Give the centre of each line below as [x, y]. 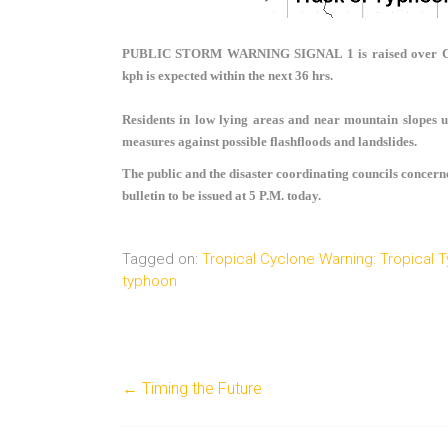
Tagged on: [162, 259]
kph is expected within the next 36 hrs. [229, 76]
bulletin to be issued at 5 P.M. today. [221, 196]
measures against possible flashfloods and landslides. [271, 142]
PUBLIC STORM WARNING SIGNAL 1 [240, 54]
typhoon [149, 281]
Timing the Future [200, 389]
